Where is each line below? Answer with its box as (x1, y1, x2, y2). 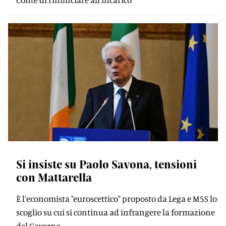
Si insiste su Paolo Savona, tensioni (16, 157, 197, 171)
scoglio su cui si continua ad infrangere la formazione (16, 207, 215, 217)
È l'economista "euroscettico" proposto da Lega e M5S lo (16, 193, 217, 204)
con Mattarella (16, 171, 92, 184)
